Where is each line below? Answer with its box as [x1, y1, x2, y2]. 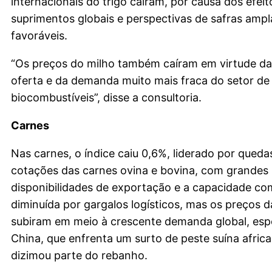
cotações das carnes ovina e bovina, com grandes [11, 163, 268, 177]
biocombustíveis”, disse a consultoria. [11, 90, 202, 104]
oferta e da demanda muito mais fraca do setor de [11, 73, 270, 87]
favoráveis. [11, 29, 67, 42]
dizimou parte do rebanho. [11, 248, 148, 262]
